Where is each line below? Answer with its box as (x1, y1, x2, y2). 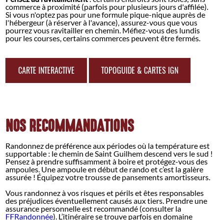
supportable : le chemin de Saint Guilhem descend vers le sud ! (5, 148, 213, 158)
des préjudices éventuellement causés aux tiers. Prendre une (5, 195, 208, 205)
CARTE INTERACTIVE (18, 65, 75, 76)
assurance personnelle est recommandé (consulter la (5, 203, 182, 213)
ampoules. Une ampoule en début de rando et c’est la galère (5, 164, 204, 174)
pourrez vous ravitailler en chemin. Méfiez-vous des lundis (5, 26, 200, 35)
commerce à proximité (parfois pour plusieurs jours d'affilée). (5, 2, 209, 12)
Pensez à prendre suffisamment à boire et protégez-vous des (5, 156, 208, 166)
